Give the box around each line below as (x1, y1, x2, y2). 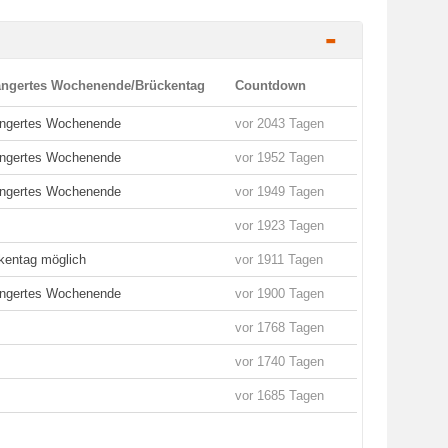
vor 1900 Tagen (235, 286, 324, 301)
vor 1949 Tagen (235, 184, 324, 199)
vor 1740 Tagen (235, 354, 324, 369)
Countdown (235, 78, 306, 93)
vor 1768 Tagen (235, 320, 324, 335)
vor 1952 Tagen (235, 150, 324, 165)
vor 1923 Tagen (235, 218, 324, 233)
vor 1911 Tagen (235, 252, 323, 267)
